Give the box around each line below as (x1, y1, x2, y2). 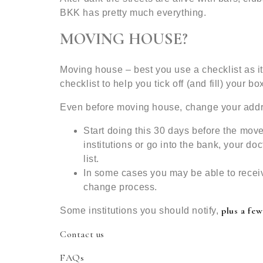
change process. (83, 182, 157, 192)
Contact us (60, 228, 104, 240)
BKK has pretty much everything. (60, 8, 207, 18)
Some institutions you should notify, (60, 205, 219, 215)
